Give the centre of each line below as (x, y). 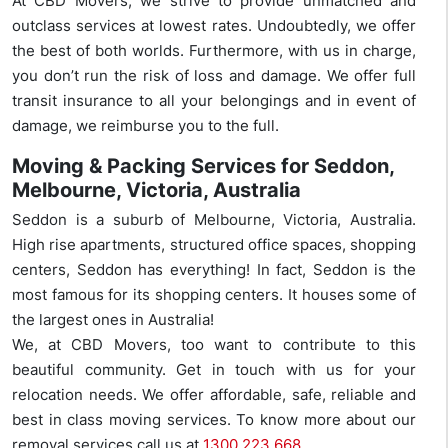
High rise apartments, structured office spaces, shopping (214, 245)
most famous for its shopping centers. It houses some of (214, 295)
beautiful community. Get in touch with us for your (214, 370)
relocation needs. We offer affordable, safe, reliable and (214, 395)
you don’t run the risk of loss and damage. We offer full (214, 76)
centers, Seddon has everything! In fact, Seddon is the (214, 270)
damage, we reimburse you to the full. (145, 126)
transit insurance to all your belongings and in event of (214, 101)
